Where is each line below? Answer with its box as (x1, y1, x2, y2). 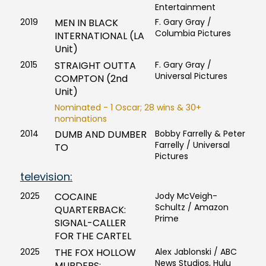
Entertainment (154, 1, 216, 14)
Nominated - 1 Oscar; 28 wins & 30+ (54, 102, 201, 114)
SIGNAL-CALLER (54, 216, 126, 230)
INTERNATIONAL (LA (54, 29, 144, 43)
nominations (54, 113, 107, 125)
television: (20, 169, 72, 185)
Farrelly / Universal (154, 139, 230, 151)
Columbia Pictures (154, 27, 231, 40)
